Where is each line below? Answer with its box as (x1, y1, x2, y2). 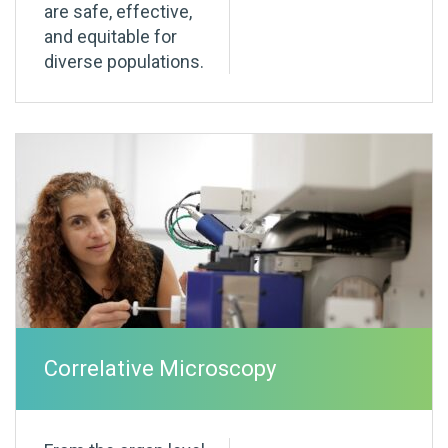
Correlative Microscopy (44, 356, 276, 382)
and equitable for (44, 26, 177, 48)
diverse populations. (44, 51, 204, 73)
